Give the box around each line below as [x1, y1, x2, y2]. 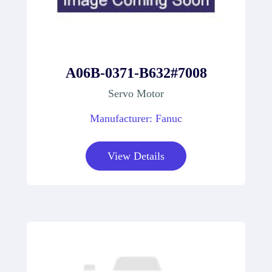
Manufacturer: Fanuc [90, 112, 182, 124]
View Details [107, 149, 165, 162]
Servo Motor [108, 87, 164, 100]
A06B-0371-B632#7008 [65, 64, 207, 81]
